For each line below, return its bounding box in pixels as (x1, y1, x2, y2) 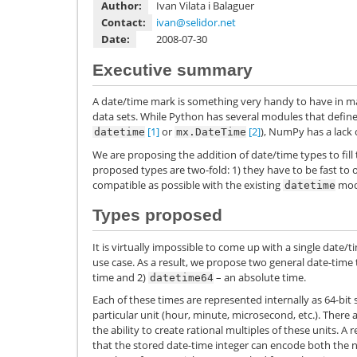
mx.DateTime (176, 126, 246, 139)
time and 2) (92, 269, 148, 284)
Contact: (101, 14, 146, 29)
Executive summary (92, 61, 253, 79)
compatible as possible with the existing (92, 177, 283, 192)
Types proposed (92, 206, 222, 225)
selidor (186, 14, 218, 29)
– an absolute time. (214, 269, 306, 284)
